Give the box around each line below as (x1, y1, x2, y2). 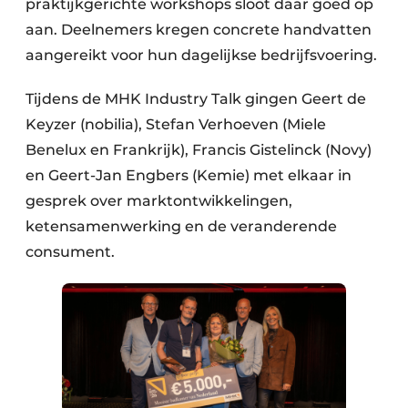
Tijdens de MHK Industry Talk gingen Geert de (25, 90, 366, 108)
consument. (25, 243, 115, 261)
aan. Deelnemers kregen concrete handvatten (25, 21, 372, 39)
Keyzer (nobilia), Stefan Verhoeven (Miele (25, 116, 326, 134)
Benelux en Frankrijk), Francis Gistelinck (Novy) (25, 141, 372, 159)
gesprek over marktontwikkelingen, (25, 192, 292, 210)
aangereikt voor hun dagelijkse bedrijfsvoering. (25, 46, 377, 65)
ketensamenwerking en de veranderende (25, 218, 337, 236)
